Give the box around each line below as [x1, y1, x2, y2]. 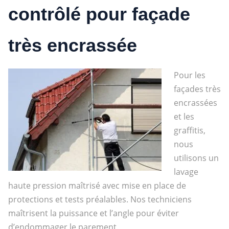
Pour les [173, 69, 205, 81]
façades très [173, 83, 221, 95]
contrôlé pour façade [8, 3, 190, 25]
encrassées [173, 97, 217, 108]
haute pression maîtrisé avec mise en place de [8, 179, 186, 191]
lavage [173, 166, 198, 177]
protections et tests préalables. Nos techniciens [8, 193, 192, 205]
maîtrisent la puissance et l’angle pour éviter [8, 207, 179, 219]
